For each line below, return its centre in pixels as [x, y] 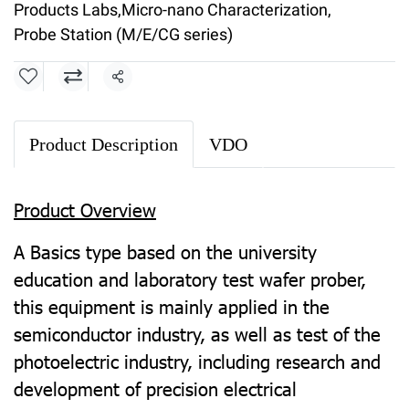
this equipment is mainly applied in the [172, 306]
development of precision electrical [155, 388]
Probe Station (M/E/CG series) [123, 34]
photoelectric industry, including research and [197, 361]
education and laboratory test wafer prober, [190, 278]
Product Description [104, 144]
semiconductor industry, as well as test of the [197, 333]
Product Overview [85, 209]
